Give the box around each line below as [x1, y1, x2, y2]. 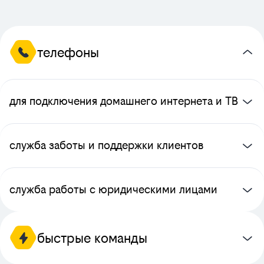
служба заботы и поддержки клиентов [9, 139, 203, 151]
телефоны [37, 45, 99, 60]
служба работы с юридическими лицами [9, 183, 217, 196]
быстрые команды [37, 230, 147, 246]
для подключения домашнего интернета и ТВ [9, 95, 238, 107]
